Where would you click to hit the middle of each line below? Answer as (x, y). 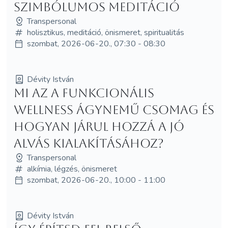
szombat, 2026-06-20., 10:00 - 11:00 (96, 180)
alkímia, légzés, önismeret (72, 169)
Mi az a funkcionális (84, 93)
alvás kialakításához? (89, 143)
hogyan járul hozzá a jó (99, 126)
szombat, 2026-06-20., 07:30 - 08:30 (96, 44)
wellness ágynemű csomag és (114, 110)
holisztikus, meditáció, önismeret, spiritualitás (105, 32)
